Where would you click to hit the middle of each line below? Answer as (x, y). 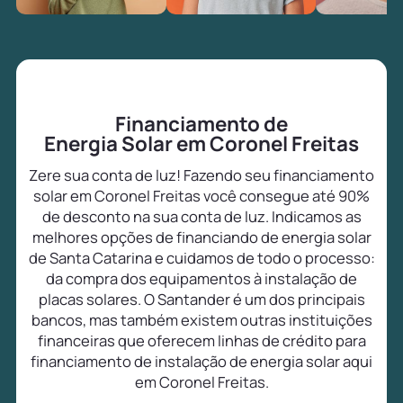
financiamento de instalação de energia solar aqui (201, 362)
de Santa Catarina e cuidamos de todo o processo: (201, 258)
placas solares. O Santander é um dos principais (201, 300)
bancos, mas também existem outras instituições (201, 320)
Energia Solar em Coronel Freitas (201, 144)
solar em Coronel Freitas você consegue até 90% (201, 196)
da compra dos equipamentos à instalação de (201, 279)
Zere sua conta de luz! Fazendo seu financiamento (201, 175)
